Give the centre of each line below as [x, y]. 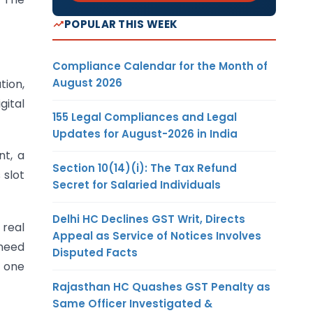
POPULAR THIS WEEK [121, 24]
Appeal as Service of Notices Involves [157, 235]
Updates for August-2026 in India [145, 133]
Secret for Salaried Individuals [137, 184]
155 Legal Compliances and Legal [145, 117]
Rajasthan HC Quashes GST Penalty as [161, 286]
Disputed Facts [95, 252]
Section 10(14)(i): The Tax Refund [145, 168]
